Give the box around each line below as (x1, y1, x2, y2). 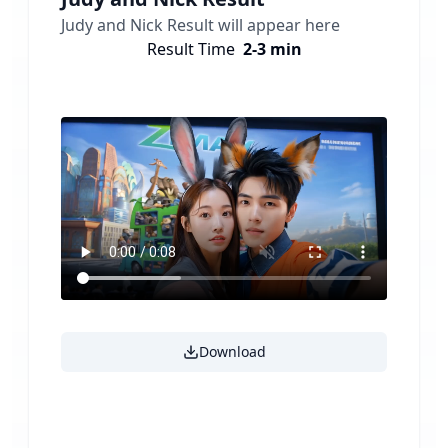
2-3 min (242, 37, 302, 60)
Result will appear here (163, 13, 340, 36)
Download (198, 342, 266, 362)
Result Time (146, 37, 235, 60)
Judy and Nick (61, 13, 163, 36)
